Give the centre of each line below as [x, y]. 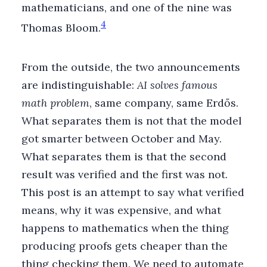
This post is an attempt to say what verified [133, 192]
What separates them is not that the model [132, 120]
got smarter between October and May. [122, 138]
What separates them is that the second [124, 156]
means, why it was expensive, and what [121, 210]
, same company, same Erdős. [164, 103]
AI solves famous [177, 85]
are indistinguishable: [79, 85]
